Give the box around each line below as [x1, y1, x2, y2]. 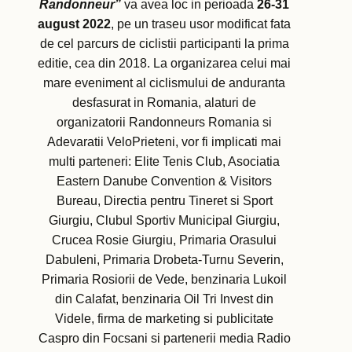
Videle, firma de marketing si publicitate [55, 312, 273, 326]
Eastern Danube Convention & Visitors [57, 174, 272, 189]
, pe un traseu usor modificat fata [111, 17, 291, 31]
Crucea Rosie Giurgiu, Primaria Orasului [52, 233, 277, 247]
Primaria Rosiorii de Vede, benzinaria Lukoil [42, 273, 287, 287]
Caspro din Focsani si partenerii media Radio [38, 332, 291, 346]
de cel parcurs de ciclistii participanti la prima [39, 37, 289, 51]
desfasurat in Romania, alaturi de [72, 96, 256, 110]
